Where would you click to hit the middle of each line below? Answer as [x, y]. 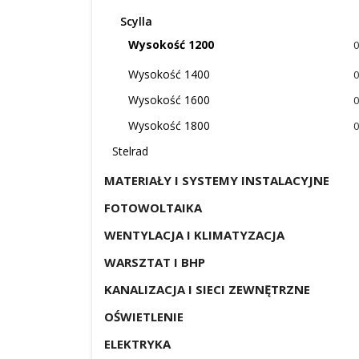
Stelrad [130, 151]
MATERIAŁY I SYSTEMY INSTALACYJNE [217, 180]
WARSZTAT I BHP [155, 262]
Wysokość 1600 [169, 100]
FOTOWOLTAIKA [153, 208]
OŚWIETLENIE [144, 317]
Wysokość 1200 [171, 44]
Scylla [136, 21]
